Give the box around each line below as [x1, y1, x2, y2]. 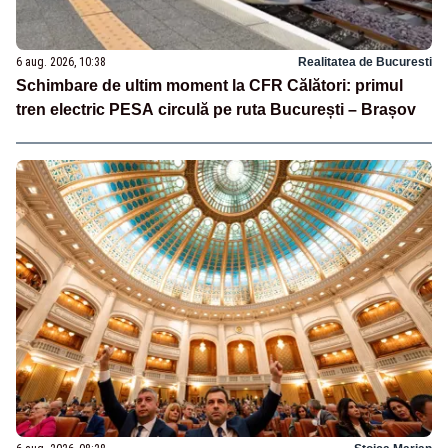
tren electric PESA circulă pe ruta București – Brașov [16, 101, 416, 118]
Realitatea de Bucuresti [298, 55, 432, 69]
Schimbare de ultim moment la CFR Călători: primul [16, 77, 403, 94]
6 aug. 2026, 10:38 [16, 55, 106, 69]
